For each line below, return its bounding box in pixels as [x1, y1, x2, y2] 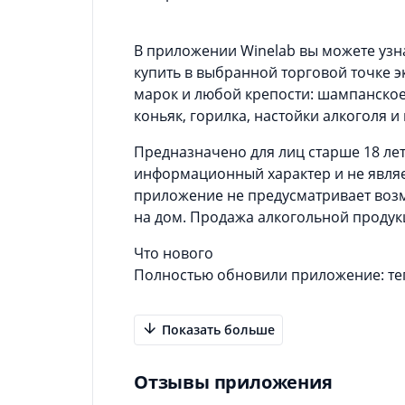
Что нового [134, 242, 213, 263]
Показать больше [158, 320, 275, 338]
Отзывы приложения [134, 369, 333, 394]
